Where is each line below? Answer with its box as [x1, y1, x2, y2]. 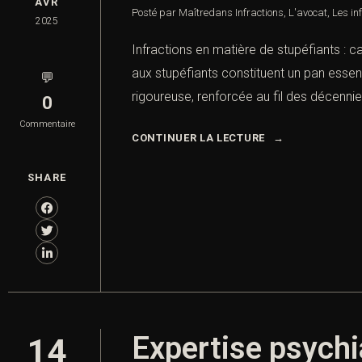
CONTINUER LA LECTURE [132, 132, 265, 145]
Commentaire [19, 119, 75, 130]
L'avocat [288, 6, 327, 19]
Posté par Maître [132, 6, 208, 19]
